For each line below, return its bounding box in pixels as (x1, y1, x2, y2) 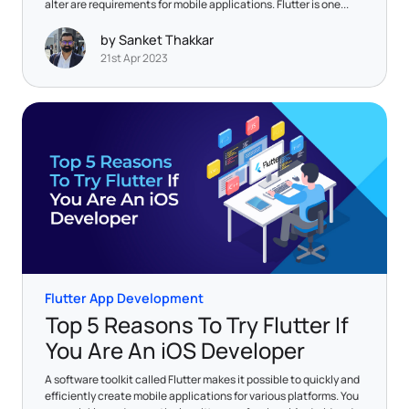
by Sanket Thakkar (100, 31, 214, 49)
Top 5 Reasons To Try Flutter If (46, 309, 349, 340)
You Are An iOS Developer (46, 334, 305, 365)
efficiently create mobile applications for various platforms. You (45, 387, 359, 404)
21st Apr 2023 (100, 50, 168, 67)
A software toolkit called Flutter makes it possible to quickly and (45, 371, 360, 387)
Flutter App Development (45, 288, 204, 307)
